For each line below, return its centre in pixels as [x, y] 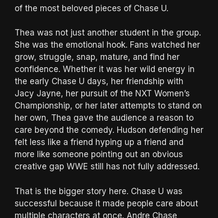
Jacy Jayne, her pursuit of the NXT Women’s [102, 94]
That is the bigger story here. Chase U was [99, 191]
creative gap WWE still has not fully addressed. [107, 167]
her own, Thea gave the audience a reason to [104, 118]
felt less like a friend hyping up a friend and [99, 142]
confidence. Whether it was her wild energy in [105, 69]
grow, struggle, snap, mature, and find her [97, 57]
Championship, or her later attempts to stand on [108, 106]
